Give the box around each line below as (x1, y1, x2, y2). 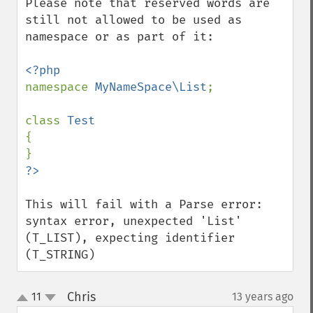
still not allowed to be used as (25, 13, 242, 27)
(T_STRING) (25, 247, 95, 262)
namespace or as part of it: (25, 29, 214, 44)
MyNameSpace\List (95, 80, 207, 94)
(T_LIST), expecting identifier (25, 231, 235, 245)
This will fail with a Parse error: (25, 197, 263, 212)
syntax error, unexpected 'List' (25, 214, 242, 228)
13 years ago (232, 290, 293, 303)
